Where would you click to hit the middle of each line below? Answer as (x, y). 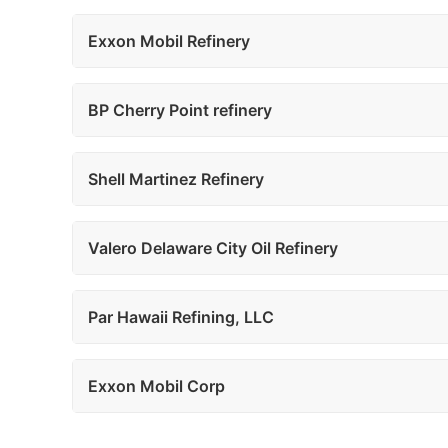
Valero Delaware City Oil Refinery (213, 248)
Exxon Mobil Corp (156, 386)
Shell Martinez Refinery (176, 179)
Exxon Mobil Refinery (169, 41)
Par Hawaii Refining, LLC (181, 317)
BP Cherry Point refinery (180, 110)
